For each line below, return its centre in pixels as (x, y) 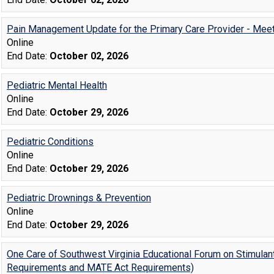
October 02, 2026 (89, 56)
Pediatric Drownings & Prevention (79, 198)
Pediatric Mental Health (57, 85)
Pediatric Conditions (50, 142)
